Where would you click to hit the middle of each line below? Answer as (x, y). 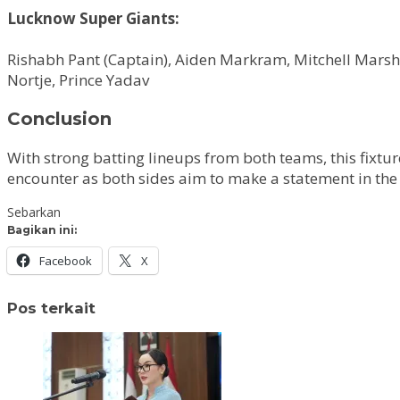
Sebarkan (34, 212)
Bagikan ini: (42, 230)
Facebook (66, 261)
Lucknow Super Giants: (93, 19)
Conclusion (59, 119)
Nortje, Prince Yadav (78, 80)
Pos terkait (51, 308)
